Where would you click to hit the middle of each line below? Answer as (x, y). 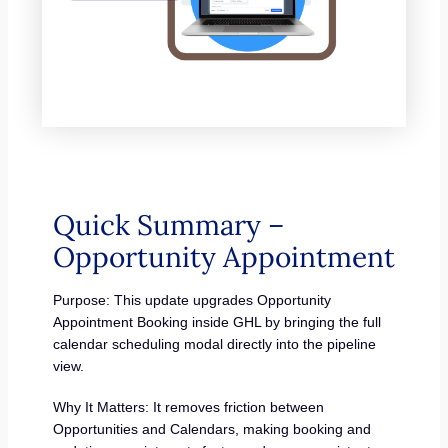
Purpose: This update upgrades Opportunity (191, 299)
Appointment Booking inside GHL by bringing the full (216, 321)
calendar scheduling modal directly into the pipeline (214, 343)
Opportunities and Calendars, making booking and (211, 429)
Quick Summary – (168, 224)
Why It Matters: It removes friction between (188, 407)
